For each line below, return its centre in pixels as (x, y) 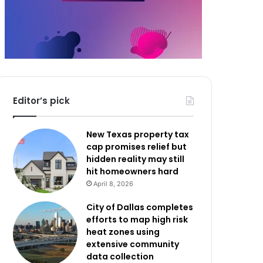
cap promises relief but (137, 147)
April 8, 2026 (114, 184)
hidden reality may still (136, 159)
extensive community (133, 244)
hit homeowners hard (133, 171)
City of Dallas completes (140, 207)
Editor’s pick (42, 101)
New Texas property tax (138, 134)
